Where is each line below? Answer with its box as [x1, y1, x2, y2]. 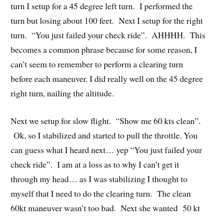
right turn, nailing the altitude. [11, 87, 114, 99]
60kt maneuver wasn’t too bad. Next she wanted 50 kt [11, 201, 201, 214]
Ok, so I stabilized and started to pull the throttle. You [11, 129, 198, 141]
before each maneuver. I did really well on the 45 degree [11, 72, 203, 84]
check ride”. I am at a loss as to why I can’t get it [11, 158, 180, 170]
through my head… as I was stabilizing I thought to [11, 172, 188, 185]
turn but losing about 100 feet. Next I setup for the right [11, 14, 203, 26]
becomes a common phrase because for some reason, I [11, 43, 198, 55]
